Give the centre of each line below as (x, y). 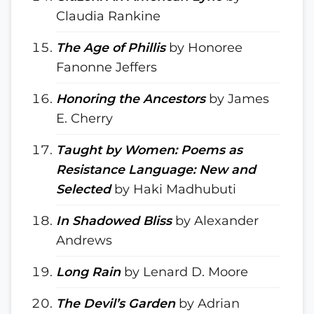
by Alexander (215, 220)
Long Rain (88, 272)
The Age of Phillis (111, 47)
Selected (83, 189)
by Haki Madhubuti (173, 189)
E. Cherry (84, 118)
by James (237, 98)
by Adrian (207, 303)
